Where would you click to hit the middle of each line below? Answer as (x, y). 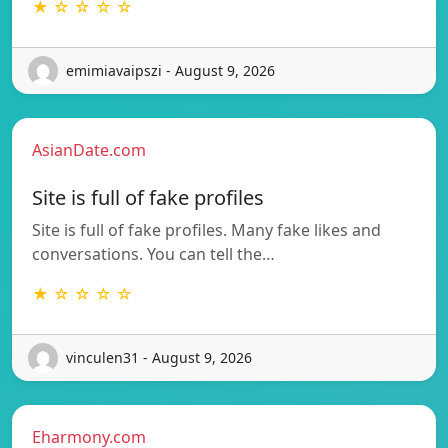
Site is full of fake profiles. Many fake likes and (206, 229)
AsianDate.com (89, 149)
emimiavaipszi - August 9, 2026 (170, 71)
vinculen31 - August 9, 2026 (159, 358)
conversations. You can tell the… (153, 253)
